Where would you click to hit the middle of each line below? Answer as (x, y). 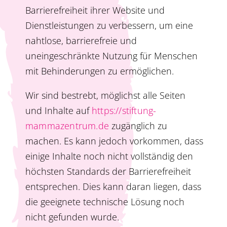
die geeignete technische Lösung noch (105, 202)
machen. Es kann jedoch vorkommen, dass (114, 141)
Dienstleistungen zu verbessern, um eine (109, 26)
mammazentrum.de (67, 126)
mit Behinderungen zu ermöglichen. (100, 71)
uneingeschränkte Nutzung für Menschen (111, 56)
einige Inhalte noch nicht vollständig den (109, 156)
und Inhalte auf (59, 111)
